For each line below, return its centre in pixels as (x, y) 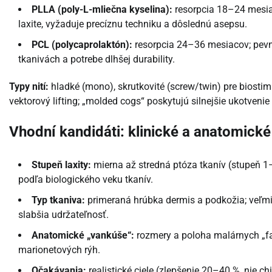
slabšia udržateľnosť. (63, 214)
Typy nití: (29, 86)
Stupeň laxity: (61, 165)
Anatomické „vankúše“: (83, 235)
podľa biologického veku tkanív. (86, 179)
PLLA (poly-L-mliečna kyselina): (102, 9)
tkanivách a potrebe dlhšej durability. (97, 59)
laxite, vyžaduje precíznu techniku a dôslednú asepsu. (133, 24)
